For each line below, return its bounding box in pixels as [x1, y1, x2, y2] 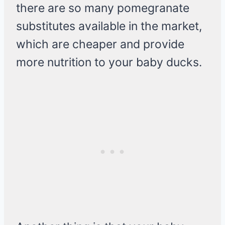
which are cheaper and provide [16, 37, 184, 52]
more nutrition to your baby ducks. [16, 55, 202, 70]
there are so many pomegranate [16, 1, 189, 16]
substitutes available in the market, [16, 19, 202, 34]
